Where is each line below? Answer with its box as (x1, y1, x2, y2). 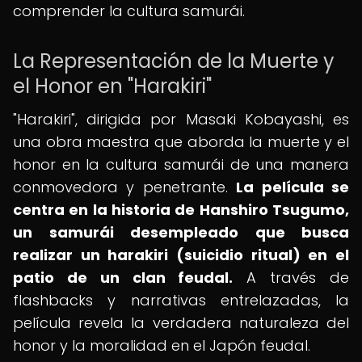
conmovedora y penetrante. (13, 177, 237, 197)
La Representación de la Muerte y (13, 48, 335, 74)
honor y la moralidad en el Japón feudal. (13, 335, 310, 356)
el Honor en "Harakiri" (13, 73, 212, 99)
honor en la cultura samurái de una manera (13, 154, 349, 175)
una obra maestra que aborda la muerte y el (13, 132, 349, 152)
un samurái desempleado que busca (13, 222, 349, 242)
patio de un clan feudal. (13, 267, 234, 288)
